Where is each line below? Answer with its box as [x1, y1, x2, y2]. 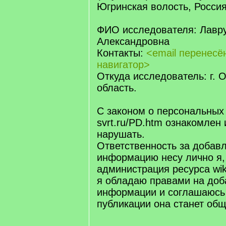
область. [97, 82, 137, 93]
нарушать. [97, 129, 145, 140]
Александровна [97, 36, 169, 47]
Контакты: [97, 47, 146, 59]
